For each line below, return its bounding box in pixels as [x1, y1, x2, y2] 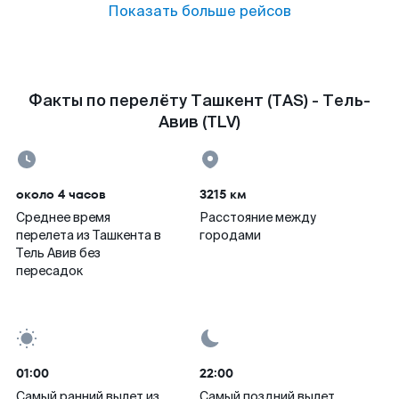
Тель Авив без [16, 245, 101, 261]
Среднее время [16, 209, 110, 225]
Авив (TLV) [159, 111, 240, 133]
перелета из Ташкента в [16, 227, 161, 243]
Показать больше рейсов [108, 2, 291, 20]
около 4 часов [16, 185, 106, 203]
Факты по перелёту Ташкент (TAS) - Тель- [28, 90, 370, 111]
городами [199, 227, 261, 243]
